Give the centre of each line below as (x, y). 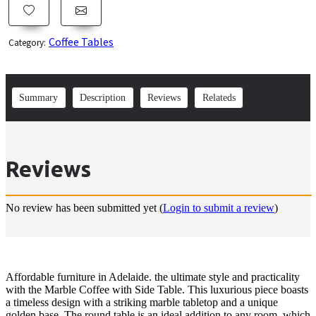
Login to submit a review (219, 208)
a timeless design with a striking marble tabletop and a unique (142, 302)
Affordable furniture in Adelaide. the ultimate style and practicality (153, 277)
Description (103, 98)
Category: (27, 43)
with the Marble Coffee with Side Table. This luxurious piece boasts (157, 290)
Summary (39, 98)
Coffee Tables (81, 42)
